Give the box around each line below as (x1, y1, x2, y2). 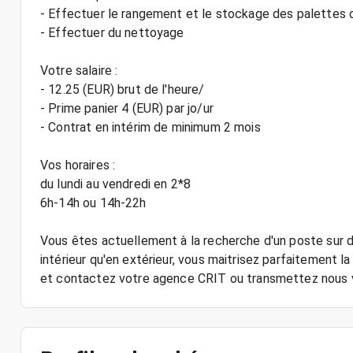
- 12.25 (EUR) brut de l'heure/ (40, 82, 205, 97)
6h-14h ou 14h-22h (40, 195, 147, 210)
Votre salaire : (40, 63, 118, 78)
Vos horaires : (40, 158, 116, 173)
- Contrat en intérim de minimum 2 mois (40, 120, 261, 135)
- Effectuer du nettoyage (40, 25, 184, 40)
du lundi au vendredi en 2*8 (40, 176, 191, 191)
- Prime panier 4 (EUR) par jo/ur (40, 101, 214, 116)
